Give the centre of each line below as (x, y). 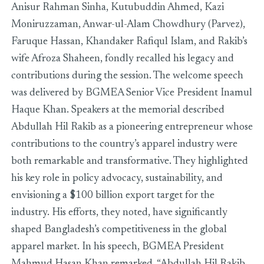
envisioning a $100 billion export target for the (113, 196)
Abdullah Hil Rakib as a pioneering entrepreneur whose (132, 128)
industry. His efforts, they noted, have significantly (119, 213)
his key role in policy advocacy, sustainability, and (117, 179)
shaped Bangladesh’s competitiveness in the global (119, 230)
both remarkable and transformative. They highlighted (129, 162)
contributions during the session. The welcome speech (127, 76)
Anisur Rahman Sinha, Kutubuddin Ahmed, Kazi (117, 8)
